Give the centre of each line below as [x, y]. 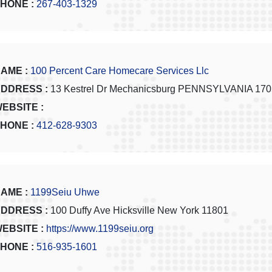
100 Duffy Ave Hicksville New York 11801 [138, 211]
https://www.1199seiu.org [100, 229]
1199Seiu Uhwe [65, 192]
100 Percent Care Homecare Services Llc [120, 71]
